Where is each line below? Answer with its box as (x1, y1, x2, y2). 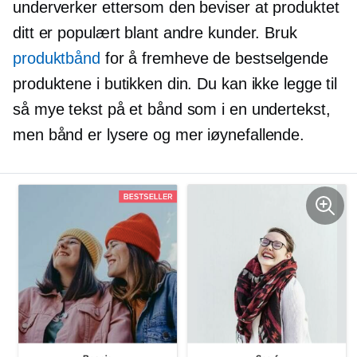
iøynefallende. (207, 126, 305, 144)
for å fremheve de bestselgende (100, 49, 328, 68)
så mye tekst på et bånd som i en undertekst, (13, 100, 331, 119)
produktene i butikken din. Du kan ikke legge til (13, 75, 338, 93)
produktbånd (13, 49, 100, 68)
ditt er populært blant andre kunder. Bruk (13, 24, 297, 42)
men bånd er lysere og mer (13, 126, 208, 144)
